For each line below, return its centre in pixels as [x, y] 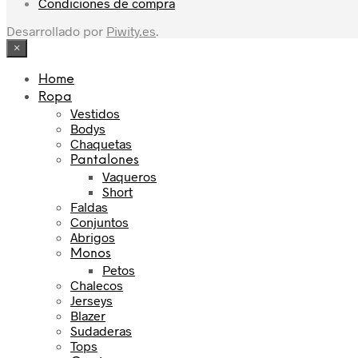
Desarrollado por [56, 30]
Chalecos [97, 284]
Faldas [89, 206]
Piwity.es [131, 30]
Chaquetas [101, 143]
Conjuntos [99, 221]
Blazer [88, 315]
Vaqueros [129, 176]
